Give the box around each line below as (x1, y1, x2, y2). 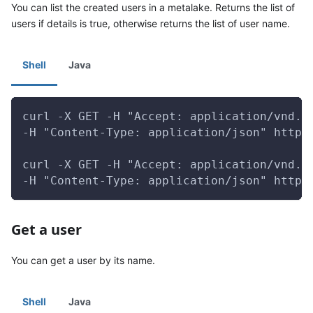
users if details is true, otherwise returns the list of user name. (11, 17, 290, 29)
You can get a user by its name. (11, 254, 155, 266)
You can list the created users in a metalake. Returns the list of (11, 1, 295, 13)
